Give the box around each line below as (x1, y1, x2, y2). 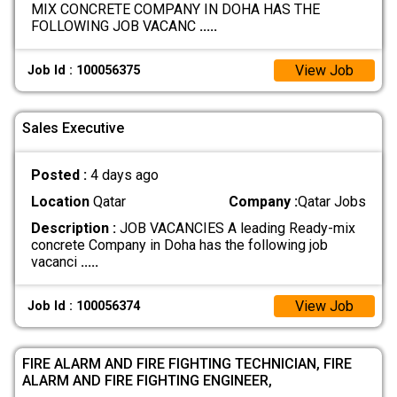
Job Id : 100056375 (27, 62, 141, 78)
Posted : (30, 167, 90, 184)
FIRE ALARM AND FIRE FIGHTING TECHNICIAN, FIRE (22, 355, 352, 373)
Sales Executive (22, 120, 124, 137)
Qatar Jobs (298, 193, 367, 211)
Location (30, 193, 90, 211)
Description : (30, 220, 116, 237)
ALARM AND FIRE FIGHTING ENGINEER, (22, 372, 272, 390)
